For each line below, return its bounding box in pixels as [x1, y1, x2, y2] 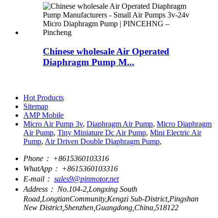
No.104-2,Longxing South [57, 184, 137, 193]
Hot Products [23, 93, 64, 102]
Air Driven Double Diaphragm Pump [45, 137, 160, 145]
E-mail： [23, 174, 52, 183]
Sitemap [23, 102, 48, 110]
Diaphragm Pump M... [43, 56, 134, 67]
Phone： [23, 154, 51, 163]
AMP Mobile [23, 110, 64, 119]
